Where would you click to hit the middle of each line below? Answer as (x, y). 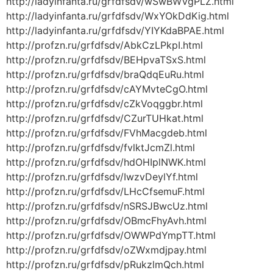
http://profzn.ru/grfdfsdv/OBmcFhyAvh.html (106, 221)
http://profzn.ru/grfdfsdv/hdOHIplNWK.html (106, 162)
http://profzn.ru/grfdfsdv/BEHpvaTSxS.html (106, 60)
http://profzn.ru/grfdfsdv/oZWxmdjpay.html (106, 250)
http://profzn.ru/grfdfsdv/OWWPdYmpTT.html (111, 236)
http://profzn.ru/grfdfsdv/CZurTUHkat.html (105, 119)
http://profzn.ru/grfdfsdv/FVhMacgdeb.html (107, 133)
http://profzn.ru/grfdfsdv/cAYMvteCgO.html (107, 89)
